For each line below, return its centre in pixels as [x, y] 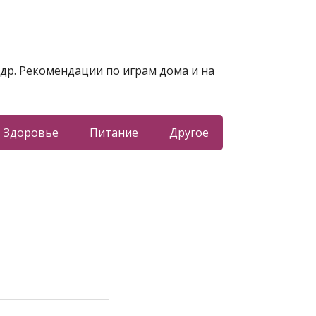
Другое [189, 133]
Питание [114, 133]
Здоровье [31, 133]
